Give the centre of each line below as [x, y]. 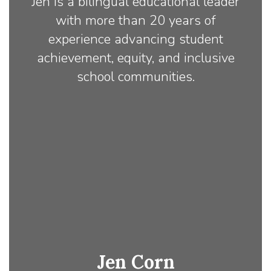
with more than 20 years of [135, 21]
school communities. [135, 77]
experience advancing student [135, 40]
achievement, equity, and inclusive [135, 58]
